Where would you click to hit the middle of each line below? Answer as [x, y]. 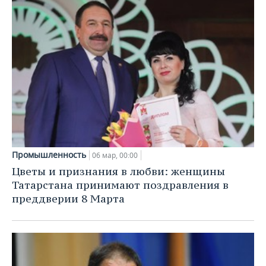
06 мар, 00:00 [115, 155]
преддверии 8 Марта [68, 198]
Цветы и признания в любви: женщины [118, 171]
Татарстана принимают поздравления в [120, 185]
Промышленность [49, 154]
